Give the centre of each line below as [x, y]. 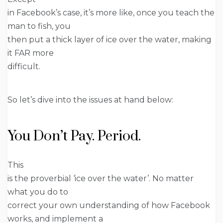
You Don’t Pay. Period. [74, 136]
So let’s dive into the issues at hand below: [90, 100]
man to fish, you [39, 26]
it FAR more [31, 53]
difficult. [24, 66]
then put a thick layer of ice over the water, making [110, 39]
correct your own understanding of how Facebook [109, 205]
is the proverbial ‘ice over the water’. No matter [101, 178]
